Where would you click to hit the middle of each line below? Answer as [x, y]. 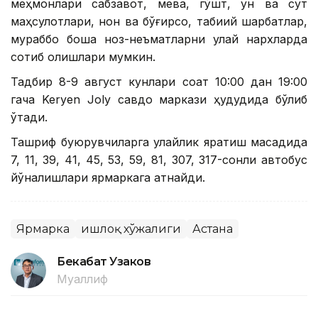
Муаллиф [82, 279]
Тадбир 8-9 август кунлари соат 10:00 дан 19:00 [159, 81]
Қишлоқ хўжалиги [131, 229]
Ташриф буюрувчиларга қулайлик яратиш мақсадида [159, 142]
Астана [213, 229]
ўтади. [29, 117]
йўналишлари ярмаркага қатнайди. [108, 177]
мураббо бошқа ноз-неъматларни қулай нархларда [159, 39]
